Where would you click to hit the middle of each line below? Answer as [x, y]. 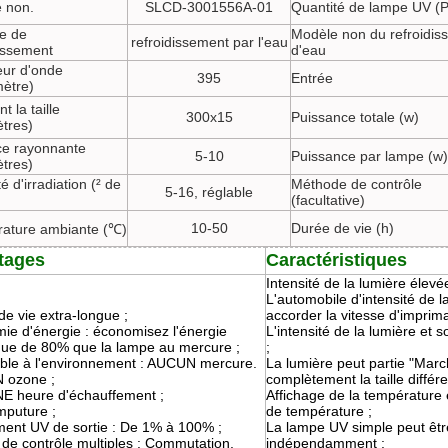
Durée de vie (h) [342, 228]
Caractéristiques [336, 260]
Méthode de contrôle [356, 184]
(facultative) [328, 200]
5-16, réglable [209, 192]
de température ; [319, 411]
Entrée [312, 78]
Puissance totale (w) [355, 117]
